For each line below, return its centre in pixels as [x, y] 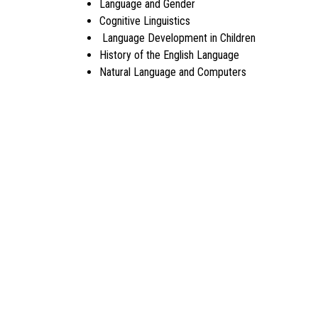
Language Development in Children [177, 38]
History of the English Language [169, 55]
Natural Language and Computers [172, 72]
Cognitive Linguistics [144, 21]
